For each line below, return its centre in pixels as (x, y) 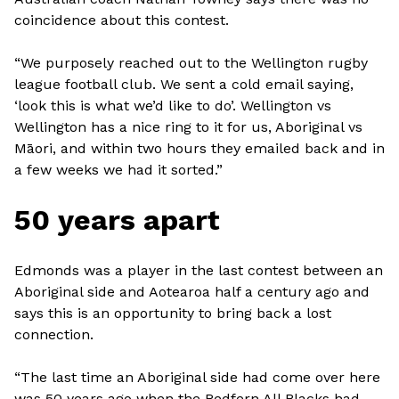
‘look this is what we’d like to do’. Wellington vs (173, 106)
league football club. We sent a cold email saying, (184, 84)
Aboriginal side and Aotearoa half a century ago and (192, 292)
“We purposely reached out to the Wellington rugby (191, 63)
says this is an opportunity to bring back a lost (173, 313)
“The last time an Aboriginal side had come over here (197, 377)
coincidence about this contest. (122, 20)
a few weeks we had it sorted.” (118, 170)
